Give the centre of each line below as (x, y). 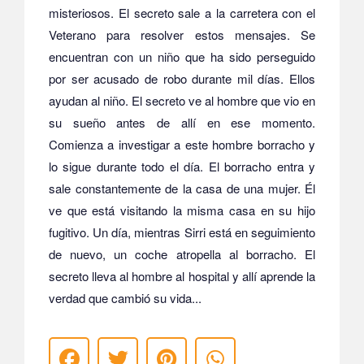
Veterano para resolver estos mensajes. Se (182, 34)
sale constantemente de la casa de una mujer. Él (182, 188)
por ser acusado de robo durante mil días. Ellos (182, 78)
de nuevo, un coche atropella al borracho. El (182, 253)
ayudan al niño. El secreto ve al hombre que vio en (182, 100)
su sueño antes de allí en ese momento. (182, 122)
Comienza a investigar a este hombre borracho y (182, 144)
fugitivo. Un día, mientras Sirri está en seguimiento (182, 232)
